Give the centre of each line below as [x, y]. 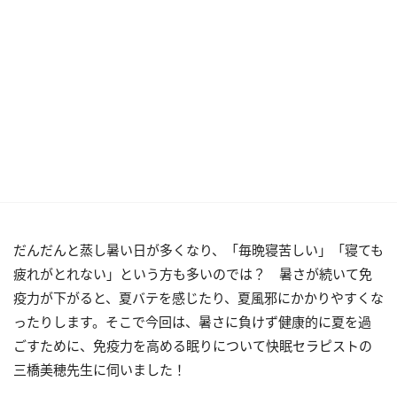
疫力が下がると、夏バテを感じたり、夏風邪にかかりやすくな [198, 298]
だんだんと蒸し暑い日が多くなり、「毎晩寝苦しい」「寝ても [198, 250]
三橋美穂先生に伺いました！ [100, 370]
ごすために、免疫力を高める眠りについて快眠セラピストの [193, 346]
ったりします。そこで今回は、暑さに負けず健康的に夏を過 [192, 322]
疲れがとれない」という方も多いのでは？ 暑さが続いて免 [193, 274]
